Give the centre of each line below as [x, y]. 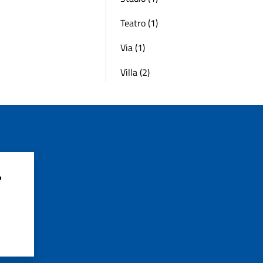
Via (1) [133, 48]
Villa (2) [135, 72]
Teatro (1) [139, 23]
